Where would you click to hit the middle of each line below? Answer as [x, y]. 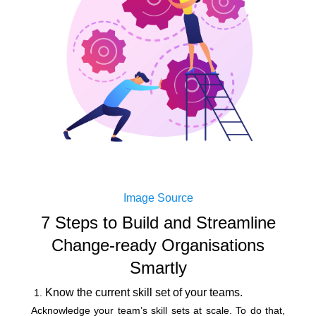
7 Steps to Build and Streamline [158, 223]
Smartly [158, 268]
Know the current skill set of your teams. [145, 292]
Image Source [158, 198]
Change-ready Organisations [158, 245]
